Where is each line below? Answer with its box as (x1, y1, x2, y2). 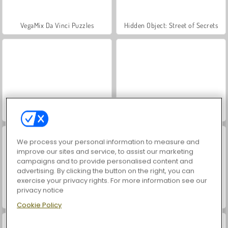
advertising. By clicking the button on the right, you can (17, 165, 195, 176)
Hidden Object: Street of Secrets (124, 20, 218, 30)
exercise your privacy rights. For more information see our (17, 175, 208, 185)
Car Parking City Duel (140, 194, 202, 204)
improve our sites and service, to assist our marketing (17, 146, 194, 156)
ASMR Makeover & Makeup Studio (8, 107, 106, 117)
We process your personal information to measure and (17, 136, 200, 147)
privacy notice (17, 185, 64, 195)
